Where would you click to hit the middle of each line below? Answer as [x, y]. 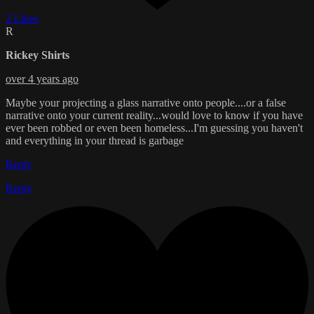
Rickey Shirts [37, 55]
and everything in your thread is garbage [95, 141]
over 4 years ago [42, 79]
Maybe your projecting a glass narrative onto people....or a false [146, 103]
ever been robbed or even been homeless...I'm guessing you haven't [154, 128]
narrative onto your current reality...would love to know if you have [154, 116]
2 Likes [22, 19]
